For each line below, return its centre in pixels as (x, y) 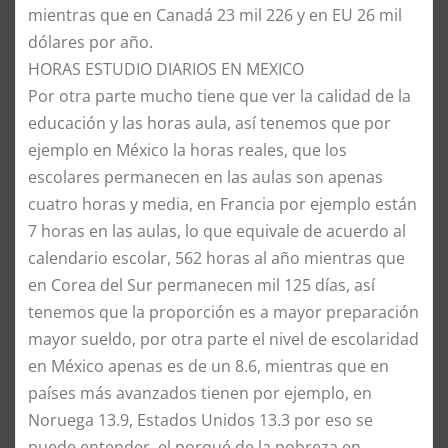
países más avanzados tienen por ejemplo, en (200, 392)
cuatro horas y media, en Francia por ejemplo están (222, 203)
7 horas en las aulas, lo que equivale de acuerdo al (217, 230)
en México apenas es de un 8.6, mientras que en (208, 365)
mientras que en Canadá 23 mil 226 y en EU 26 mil (215, 14)
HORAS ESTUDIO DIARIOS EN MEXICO (166, 68)
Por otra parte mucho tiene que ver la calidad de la (219, 95)
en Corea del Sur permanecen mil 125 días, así (201, 284)
